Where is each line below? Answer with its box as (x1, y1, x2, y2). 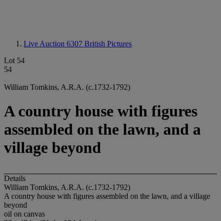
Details (4, 174, 26, 183)
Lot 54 (4, 56, 25, 65)
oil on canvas (4, 209, 45, 218)
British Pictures (84, 39, 132, 48)
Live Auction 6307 (24, 39, 84, 48)
